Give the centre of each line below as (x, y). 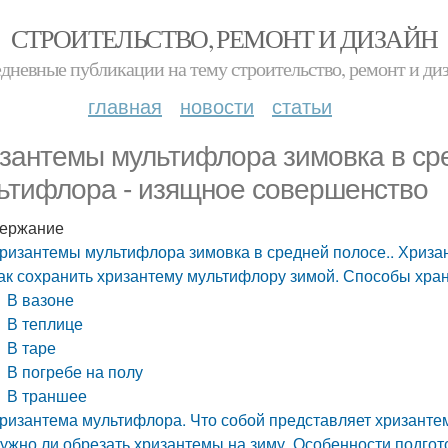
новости (217, 105)
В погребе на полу (75, 371)
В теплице (45, 323)
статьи (302, 105)
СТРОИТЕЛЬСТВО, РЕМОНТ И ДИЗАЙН (224, 38)
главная (125, 105)
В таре (32, 347)
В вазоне (41, 299)
